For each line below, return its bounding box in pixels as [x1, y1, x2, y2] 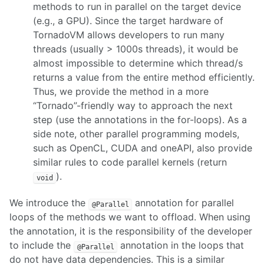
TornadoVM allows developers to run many [33, 29, 225, 41]
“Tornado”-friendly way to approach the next [33, 100, 233, 112]
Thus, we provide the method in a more [33, 85, 209, 98]
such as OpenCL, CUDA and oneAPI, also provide [33, 142, 252, 154]
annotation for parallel [132, 197, 235, 209]
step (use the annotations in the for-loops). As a [33, 114, 247, 126]
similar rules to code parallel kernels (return [33, 156, 227, 169]
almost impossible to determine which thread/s [33, 57, 243, 70]
